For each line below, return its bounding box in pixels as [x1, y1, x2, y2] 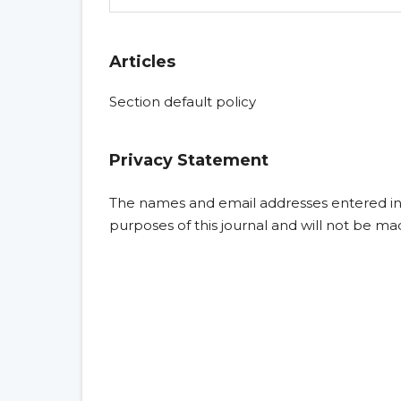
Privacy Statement [109, 150, 269, 171]
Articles [109, 52, 175, 73]
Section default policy [109, 93, 256, 111]
